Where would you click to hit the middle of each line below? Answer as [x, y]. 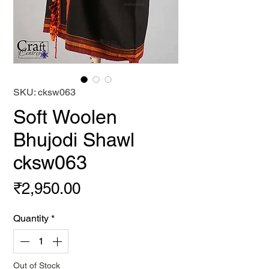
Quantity [31, 218]
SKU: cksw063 [44, 92]
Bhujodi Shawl [74, 140]
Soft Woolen [65, 117]
